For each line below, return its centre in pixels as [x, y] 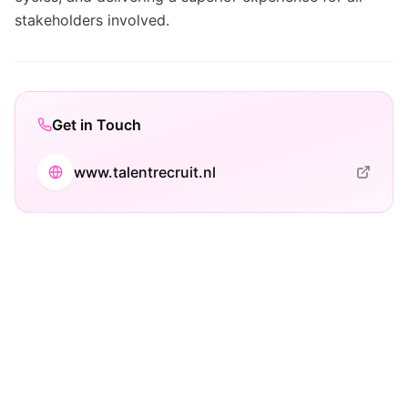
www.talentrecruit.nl [145, 172]
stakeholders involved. [92, 20]
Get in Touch [97, 125]
